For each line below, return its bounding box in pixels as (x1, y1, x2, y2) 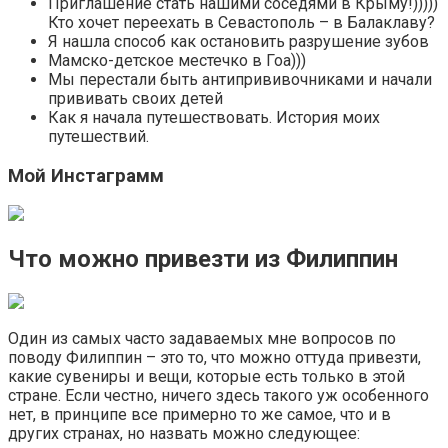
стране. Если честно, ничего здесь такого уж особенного (8, 386, 429, 406)
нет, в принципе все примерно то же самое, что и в (8, 405, 391, 425)
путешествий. (48, 126, 149, 146)
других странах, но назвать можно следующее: (8, 424, 360, 444)
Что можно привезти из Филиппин (8, 245, 398, 274)
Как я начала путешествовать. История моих (48, 107, 380, 127)
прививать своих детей (48, 88, 223, 108)
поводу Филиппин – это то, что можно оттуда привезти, (8, 348, 421, 368)
